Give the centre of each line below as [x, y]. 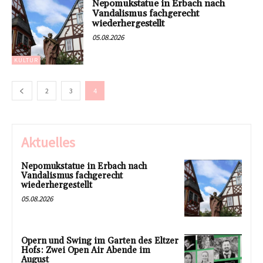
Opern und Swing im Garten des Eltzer [100, 241]
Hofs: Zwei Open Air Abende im [86, 251]
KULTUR [26, 60]
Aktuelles [48, 142]
